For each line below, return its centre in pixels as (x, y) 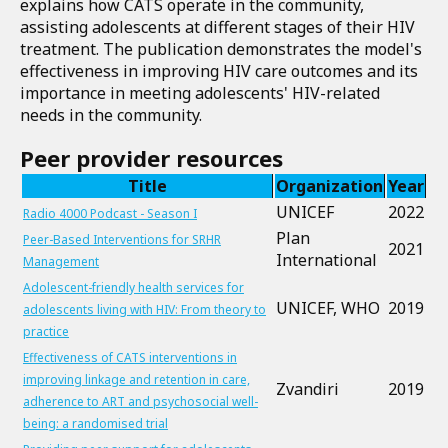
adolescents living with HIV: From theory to (144, 309)
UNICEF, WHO (328, 308)
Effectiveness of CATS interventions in (130, 357)
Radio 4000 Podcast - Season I (110, 213)
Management (61, 261)
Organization (329, 186)
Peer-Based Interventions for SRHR (122, 239)
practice (46, 331)
